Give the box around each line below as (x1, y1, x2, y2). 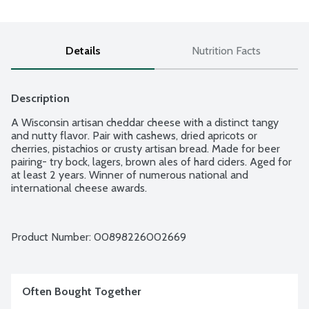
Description (11, 92, 70, 106)
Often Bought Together (22, 285, 141, 299)
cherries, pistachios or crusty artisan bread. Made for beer (11, 142, 280, 156)
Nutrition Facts (192, 44, 261, 58)
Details (65, 44, 101, 58)
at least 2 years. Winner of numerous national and (11, 168, 248, 182)
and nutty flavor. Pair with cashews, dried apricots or (11, 129, 257, 143)
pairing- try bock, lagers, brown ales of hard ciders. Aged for (11, 155, 292, 169)
